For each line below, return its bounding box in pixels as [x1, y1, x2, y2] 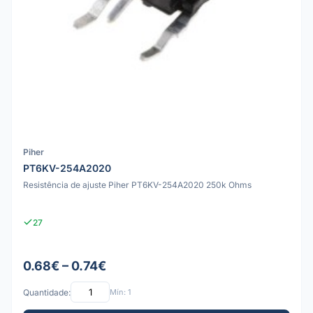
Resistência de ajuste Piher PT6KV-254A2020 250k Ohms [23, 179, 252, 190]
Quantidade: [23, 286, 71, 298]
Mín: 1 [110, 286, 131, 297]
